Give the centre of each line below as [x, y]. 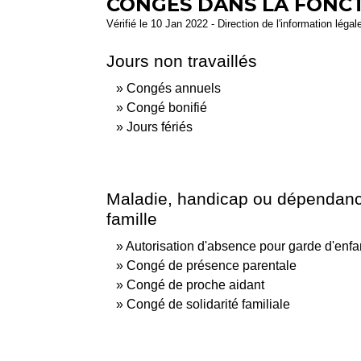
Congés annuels [174, 88]
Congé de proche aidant [195, 284]
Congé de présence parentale [212, 265]
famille [132, 218]
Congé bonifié [167, 107]
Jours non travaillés [182, 60]
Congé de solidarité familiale [208, 304]
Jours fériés [160, 127]
